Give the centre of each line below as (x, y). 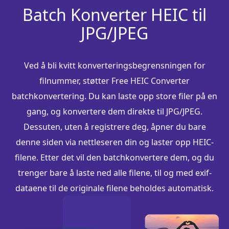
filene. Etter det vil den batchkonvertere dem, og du (114, 157)
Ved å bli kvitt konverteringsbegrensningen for (114, 65)
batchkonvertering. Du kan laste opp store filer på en (114, 96)
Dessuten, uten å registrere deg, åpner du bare (114, 127)
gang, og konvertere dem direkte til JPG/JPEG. (114, 111)
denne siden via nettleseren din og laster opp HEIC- (114, 142)
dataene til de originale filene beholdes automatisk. (114, 188)
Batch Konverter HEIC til (114, 14)
